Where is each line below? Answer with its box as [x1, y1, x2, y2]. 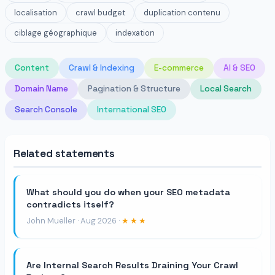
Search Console [15, 104, 77, 115]
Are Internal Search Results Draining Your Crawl [26, 259, 238, 271]
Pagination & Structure [88, 83, 180, 94]
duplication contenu [144, 7, 220, 18]
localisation [14, 7, 57, 18]
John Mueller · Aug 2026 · [26, 215, 122, 226]
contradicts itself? [26, 198, 114, 210]
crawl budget [76, 7, 125, 18]
